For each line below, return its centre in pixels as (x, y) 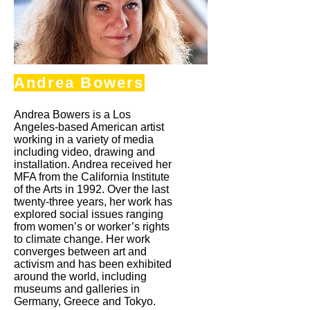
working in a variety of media (84, 139)
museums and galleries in (77, 289)
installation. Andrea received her (93, 164)
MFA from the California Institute (92, 177)
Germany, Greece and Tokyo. (86, 301)
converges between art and (80, 252)
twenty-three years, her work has (93, 202)
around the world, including (80, 276)
